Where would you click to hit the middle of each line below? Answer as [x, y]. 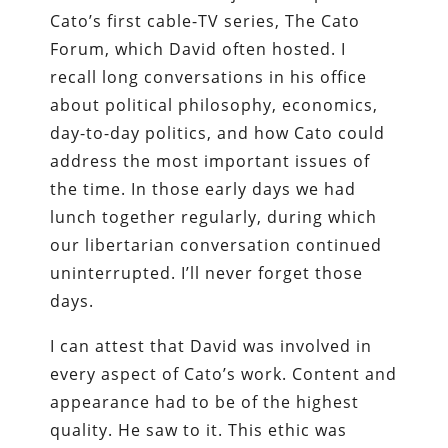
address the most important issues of [210, 160]
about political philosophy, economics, [214, 104]
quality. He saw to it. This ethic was [199, 429]
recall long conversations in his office [209, 76]
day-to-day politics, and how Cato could [218, 132]
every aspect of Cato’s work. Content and [224, 373]
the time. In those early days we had [203, 188]
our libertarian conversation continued [216, 244]
